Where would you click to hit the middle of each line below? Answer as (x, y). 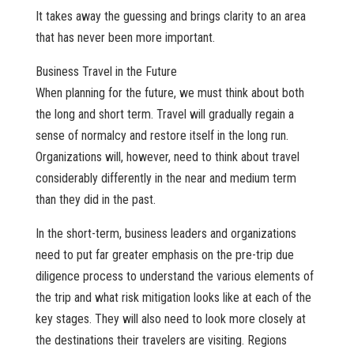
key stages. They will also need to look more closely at (170, 319)
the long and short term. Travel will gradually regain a (164, 115)
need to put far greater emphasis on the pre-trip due (164, 255)
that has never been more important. (125, 38)
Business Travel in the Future (106, 72)
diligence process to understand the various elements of (174, 277)
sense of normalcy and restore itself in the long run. (162, 136)
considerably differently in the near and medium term (166, 179)
